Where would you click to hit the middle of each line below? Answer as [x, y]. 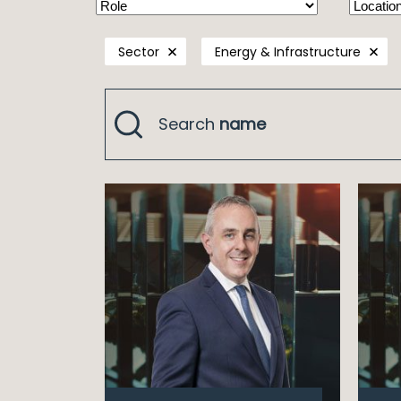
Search [189, 124]
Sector [139, 51]
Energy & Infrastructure [288, 51]
